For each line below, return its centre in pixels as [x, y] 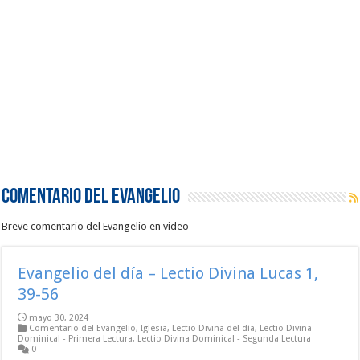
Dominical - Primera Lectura [76, 339]
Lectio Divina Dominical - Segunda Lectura [225, 339]
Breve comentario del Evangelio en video [96, 226]
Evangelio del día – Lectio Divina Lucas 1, [168, 273]
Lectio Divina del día [214, 328]
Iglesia [154, 328]
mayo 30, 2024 [59, 318]
